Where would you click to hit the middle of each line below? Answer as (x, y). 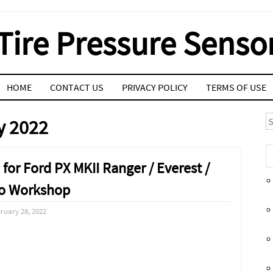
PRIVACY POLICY (155, 87)
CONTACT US (77, 87)
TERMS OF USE (236, 87)
